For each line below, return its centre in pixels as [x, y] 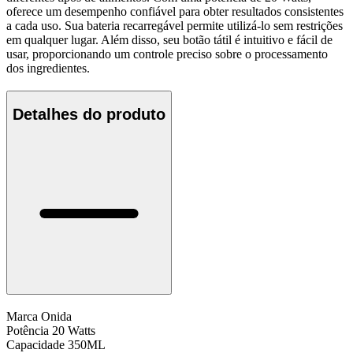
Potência [28, 330]
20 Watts [74, 330]
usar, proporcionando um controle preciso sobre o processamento [167, 54]
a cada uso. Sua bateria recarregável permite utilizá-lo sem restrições [175, 25]
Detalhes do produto [89, 115]
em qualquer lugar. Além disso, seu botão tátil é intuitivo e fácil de [169, 39]
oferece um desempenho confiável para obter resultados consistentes [175, 11]
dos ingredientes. [48, 68]
